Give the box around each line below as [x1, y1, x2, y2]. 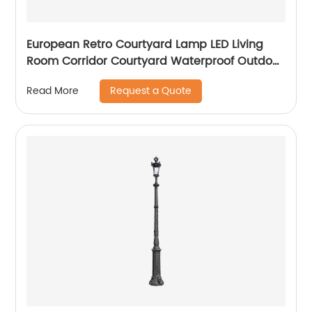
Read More [26, 83, 79, 100]
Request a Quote [110, 82, 192, 99]
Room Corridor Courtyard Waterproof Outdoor [26, 52, 284, 70]
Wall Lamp [26, 68, 86, 87]
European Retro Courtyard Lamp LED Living [26, 35, 264, 54]
